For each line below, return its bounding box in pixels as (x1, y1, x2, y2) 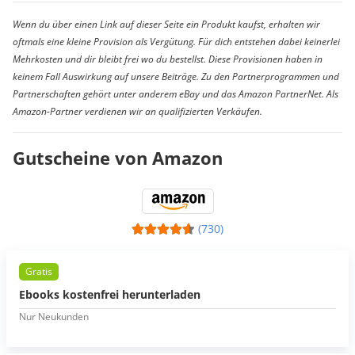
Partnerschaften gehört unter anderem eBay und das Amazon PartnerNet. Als (13, 87, 338, 101)
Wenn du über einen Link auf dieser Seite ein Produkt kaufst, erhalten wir (13, 17, 320, 32)
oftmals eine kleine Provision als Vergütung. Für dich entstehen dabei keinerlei (13, 35, 340, 49)
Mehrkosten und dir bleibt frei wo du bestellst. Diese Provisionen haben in (13, 52, 323, 67)
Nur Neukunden (19, 310, 89, 324)
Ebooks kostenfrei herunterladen (19, 287, 200, 303)
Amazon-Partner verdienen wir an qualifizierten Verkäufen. (13, 105, 262, 119)
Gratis (25, 265, 52, 279)
